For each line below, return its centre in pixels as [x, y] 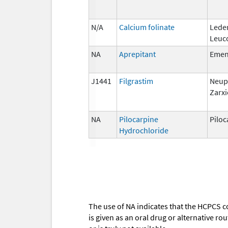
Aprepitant [137, 54]
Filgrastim [136, 81]
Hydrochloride [144, 130]
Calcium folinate [147, 27]
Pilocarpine [139, 119]
